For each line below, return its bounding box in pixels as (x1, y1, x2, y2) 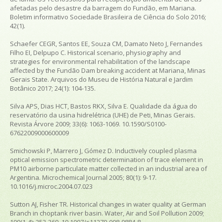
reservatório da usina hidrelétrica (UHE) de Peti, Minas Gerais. (10, 110, 195, 119)
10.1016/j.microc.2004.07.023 (10, 181, 93, 191)
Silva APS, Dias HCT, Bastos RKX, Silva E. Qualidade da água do (10, 101, 197, 111)
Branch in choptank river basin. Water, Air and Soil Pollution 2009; (10, 208, 204, 218)
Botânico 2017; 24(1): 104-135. (10, 83, 96, 93)
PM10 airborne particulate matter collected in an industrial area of (10, 164, 207, 173)
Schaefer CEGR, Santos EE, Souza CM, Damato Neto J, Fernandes (10, 39, 203, 48)
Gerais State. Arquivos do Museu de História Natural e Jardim (10, 74, 193, 84)
